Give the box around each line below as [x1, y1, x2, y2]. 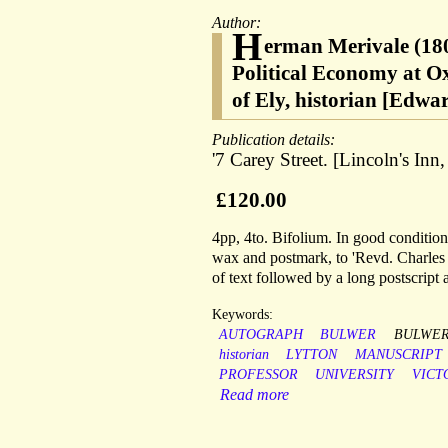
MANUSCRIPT [354, 347, 442, 363]
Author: [212, 14, 265, 32]
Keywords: [212, 307, 273, 323]
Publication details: [212, 131, 339, 149]
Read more [220, 386, 289, 404]
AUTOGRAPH [218, 327, 303, 343]
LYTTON [286, 347, 338, 363]
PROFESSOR [218, 367, 298, 383]
